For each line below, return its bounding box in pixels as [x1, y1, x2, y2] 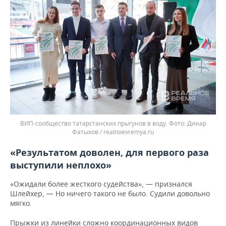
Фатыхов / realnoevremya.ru [72, 128, 154, 136]
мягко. [10, 198, 32, 208]
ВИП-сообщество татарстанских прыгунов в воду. [20, 119, 169, 128]
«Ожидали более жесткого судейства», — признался [10, 179, 192, 189]
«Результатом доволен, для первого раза [10, 146, 209, 159]
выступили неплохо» [10, 159, 111, 172]
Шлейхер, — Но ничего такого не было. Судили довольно [10, 189, 210, 198]
